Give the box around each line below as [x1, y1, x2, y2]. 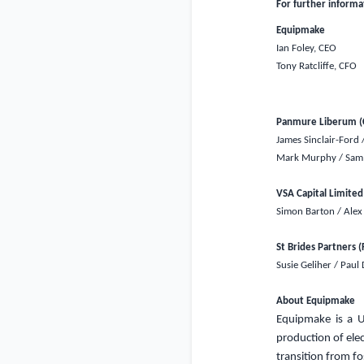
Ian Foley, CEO [275, 43, 339, 54]
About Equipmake [275, 296, 355, 307]
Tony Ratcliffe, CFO [275, 61, 359, 72]
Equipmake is [275, 314, 343, 327]
